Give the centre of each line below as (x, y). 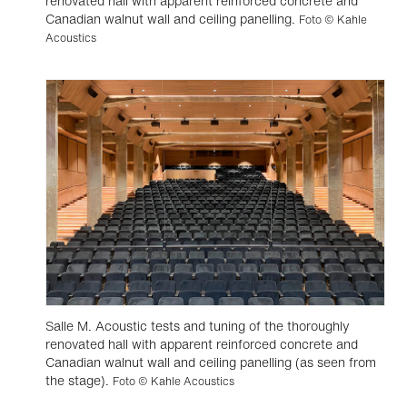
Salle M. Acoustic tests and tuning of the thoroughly (198, 326)
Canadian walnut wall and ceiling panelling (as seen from (211, 362)
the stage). (79, 380)
